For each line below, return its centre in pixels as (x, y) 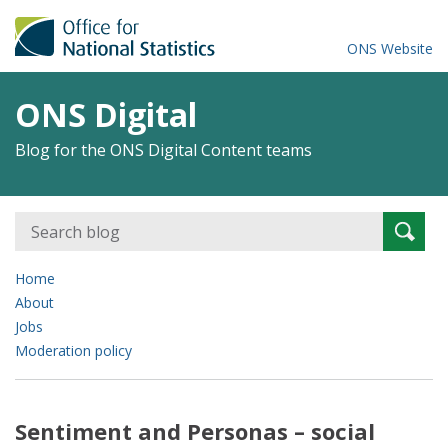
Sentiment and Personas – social (195, 431)
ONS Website (389, 48)
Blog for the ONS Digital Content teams (163, 150)
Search (403, 222)
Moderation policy (73, 350)
